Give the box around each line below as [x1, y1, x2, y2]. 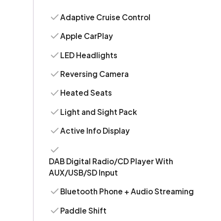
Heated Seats [60, 88, 112, 98]
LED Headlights [60, 50, 118, 60]
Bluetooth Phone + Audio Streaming [60, 186, 194, 196]
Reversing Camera [60, 69, 129, 78]
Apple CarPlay [60, 31, 113, 41]
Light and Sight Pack [60, 107, 138, 116]
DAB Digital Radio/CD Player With [48, 156, 173, 166]
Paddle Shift [60, 205, 107, 215]
